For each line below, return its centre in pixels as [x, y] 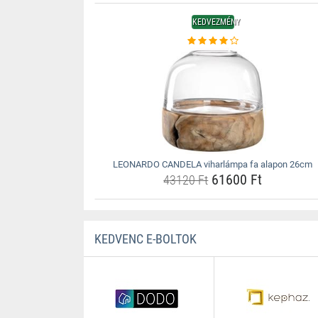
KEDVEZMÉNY [216, 22]
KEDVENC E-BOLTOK [145, 239]
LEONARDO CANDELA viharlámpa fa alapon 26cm [213, 164]
